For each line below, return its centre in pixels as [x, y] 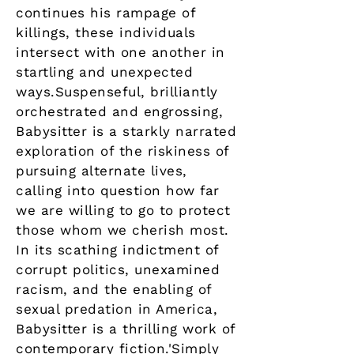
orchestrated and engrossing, [120, 112]
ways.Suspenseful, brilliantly [117, 92]
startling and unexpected [105, 72]
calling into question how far [118, 191]
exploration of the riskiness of [122, 151]
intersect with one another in [121, 53]
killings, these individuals [106, 33]
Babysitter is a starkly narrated [126, 132]
